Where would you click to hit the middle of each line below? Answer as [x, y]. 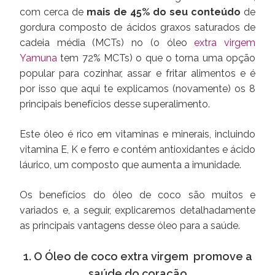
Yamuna [38, 58]
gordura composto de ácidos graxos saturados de [137, 27]
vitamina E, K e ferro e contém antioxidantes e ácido [137, 149]
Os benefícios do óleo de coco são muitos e [137, 195]
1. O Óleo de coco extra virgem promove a [137, 256]
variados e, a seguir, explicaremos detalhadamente [137, 210]
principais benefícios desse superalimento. [115, 104]
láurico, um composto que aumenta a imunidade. [130, 165]
